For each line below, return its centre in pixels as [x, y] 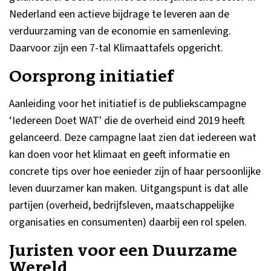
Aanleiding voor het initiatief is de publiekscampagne [128, 104]
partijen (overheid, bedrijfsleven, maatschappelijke [122, 205]
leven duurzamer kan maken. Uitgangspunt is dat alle [129, 188]
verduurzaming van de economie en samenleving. [120, 31]
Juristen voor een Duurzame [123, 250]
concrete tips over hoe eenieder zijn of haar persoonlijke [135, 171]
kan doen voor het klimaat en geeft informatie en [119, 155]
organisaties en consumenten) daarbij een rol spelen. [128, 222]
